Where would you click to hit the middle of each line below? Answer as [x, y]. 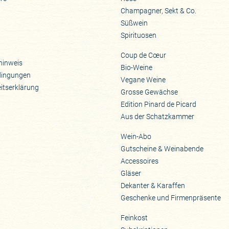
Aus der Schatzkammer [158, 116]
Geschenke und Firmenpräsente [171, 198]
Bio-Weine [137, 67]
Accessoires [140, 161]
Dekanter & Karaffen [153, 186]
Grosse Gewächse [150, 92]
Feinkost [134, 218]
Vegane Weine [143, 79]
